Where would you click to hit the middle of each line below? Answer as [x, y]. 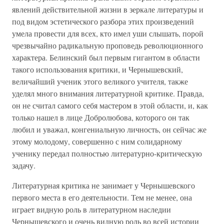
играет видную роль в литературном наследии [91, 209]
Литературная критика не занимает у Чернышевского [103, 185]
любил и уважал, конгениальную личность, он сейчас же [109, 129]
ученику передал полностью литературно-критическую [107, 153]
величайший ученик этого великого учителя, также [100, 81]
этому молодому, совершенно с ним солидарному [97, 141]
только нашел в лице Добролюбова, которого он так [101, 117]
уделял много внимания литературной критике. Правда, [108, 93]
